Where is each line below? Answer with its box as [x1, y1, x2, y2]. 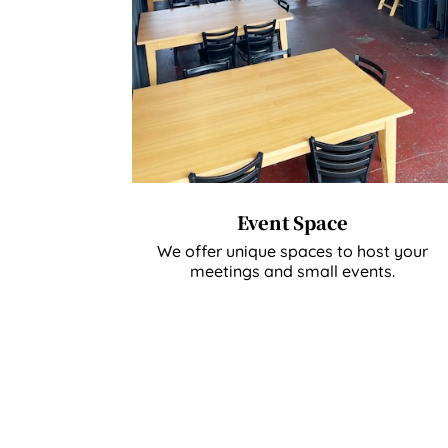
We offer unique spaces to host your [156, 240, 428, 261]
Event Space [236, 208, 348, 235]
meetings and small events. [189, 260, 395, 281]
